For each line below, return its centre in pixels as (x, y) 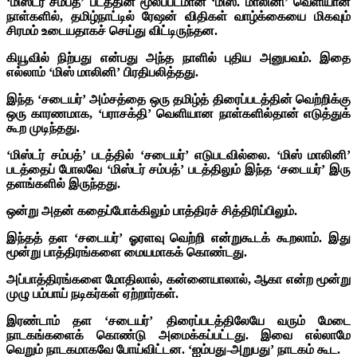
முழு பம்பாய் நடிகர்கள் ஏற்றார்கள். (92, 293)
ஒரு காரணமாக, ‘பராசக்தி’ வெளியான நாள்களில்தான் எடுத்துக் (178, 113)
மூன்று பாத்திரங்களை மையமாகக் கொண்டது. (127, 252)
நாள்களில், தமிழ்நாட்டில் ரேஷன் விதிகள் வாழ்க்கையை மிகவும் (178, 16)
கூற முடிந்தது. (43, 127)
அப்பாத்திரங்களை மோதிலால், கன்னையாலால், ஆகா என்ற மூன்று (178, 279)
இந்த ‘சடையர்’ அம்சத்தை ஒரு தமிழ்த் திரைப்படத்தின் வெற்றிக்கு (178, 99)
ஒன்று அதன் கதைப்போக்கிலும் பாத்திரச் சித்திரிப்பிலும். (152, 210)
